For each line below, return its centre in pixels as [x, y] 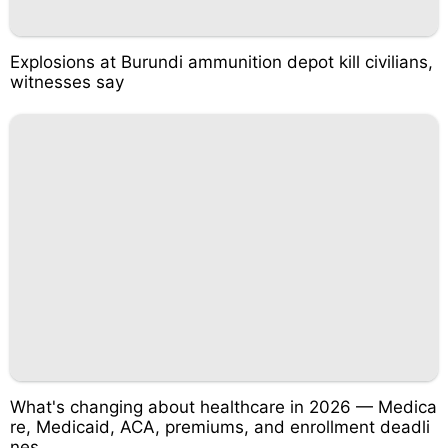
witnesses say [67, 81]
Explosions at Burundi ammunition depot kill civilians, [221, 61]
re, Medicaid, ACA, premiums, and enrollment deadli [220, 427]
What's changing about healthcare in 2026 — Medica [223, 407]
